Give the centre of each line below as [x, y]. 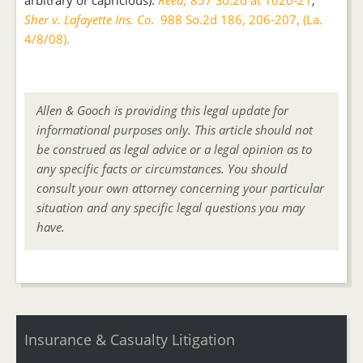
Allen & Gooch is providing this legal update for [162, 110]
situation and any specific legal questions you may [171, 207]
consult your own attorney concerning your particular [180, 188]
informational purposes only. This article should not [175, 130]
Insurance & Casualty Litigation [130, 340]
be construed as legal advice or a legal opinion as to [174, 149]
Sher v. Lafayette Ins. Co [88, 19]
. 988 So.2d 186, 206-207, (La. [237, 19]
